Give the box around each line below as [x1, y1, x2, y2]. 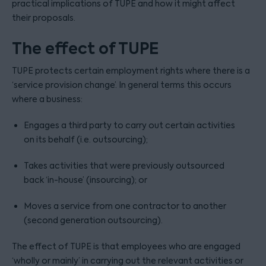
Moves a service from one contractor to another [24, 201, 226, 211]
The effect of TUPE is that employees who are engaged [12, 241, 240, 252]
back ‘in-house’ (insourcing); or [24, 175, 147, 185]
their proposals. [12, 12, 75, 23]
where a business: [12, 94, 83, 104]
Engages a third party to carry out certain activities [24, 120, 235, 131]
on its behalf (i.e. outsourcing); [24, 134, 148, 145]
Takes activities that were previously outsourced [24, 160, 224, 171]
